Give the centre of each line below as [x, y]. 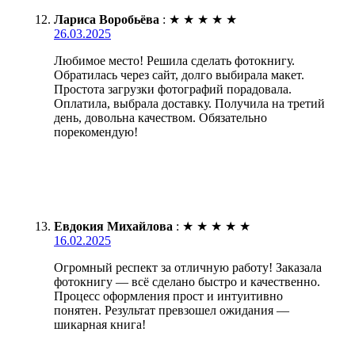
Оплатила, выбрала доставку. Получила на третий [189, 104]
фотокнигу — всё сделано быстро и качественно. [187, 282]
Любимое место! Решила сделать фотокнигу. [174, 61]
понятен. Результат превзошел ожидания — [172, 311]
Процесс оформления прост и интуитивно [168, 296]
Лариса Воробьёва [107, 20]
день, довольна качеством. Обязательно [160, 118]
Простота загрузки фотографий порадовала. [173, 90]
